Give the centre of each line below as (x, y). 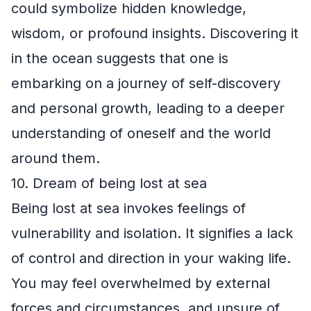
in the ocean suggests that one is (120, 58)
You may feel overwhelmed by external (141, 283)
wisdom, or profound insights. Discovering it (155, 33)
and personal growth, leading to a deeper (148, 108)
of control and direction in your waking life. (151, 258)
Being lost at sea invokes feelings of (128, 208)
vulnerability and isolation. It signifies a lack (152, 233)
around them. (56, 158)
